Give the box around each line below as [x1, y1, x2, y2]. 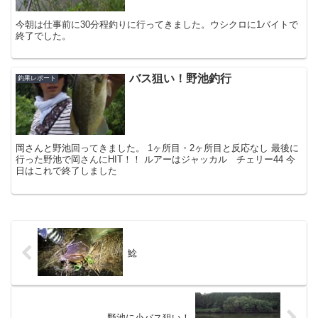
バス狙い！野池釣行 [129, 72, 232, 84]
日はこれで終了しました [16, 165, 118, 177]
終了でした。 [16, 30, 72, 41]
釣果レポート [18, 74, 57, 82]
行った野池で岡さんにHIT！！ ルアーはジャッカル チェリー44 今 [16, 154, 296, 165]
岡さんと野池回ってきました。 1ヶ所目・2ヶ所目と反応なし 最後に [16, 143, 300, 154]
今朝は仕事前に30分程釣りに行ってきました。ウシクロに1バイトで [16, 18, 299, 30]
